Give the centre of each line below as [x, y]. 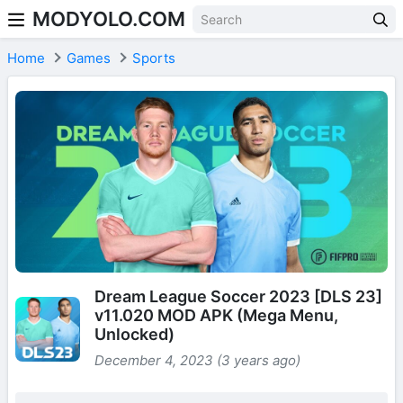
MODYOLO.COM [109, 19]
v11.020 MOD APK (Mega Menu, [216, 316]
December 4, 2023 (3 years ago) [197, 361]
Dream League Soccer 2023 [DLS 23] [238, 297]
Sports [154, 58]
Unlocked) [134, 335]
